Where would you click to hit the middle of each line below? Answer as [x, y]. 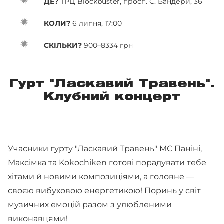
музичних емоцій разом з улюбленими [90, 205]
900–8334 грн [107, 45]
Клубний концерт [112, 97]
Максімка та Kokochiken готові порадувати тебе [107, 163]
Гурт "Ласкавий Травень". [112, 84]
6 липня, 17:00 [96, 23]
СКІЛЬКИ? [63, 45]
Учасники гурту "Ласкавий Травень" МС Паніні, [105, 149]
